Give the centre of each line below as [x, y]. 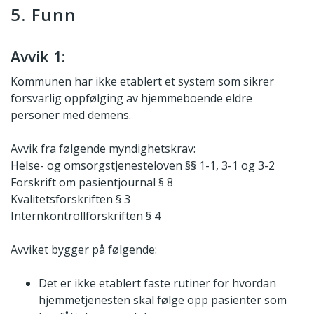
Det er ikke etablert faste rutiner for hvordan [157, 284]
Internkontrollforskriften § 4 [86, 216]
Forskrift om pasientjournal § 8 [92, 183]
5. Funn [44, 15]
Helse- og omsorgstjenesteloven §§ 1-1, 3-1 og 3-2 [143, 166]
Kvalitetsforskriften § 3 [70, 199]
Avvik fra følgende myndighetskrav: [103, 149]
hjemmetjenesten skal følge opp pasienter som [163, 300]
